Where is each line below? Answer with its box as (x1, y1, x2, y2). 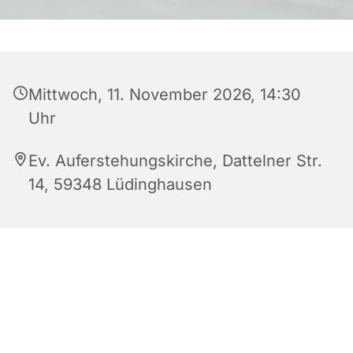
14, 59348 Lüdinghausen (28, 174, 212, 194)
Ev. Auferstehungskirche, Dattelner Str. (28, 150, 322, 170)
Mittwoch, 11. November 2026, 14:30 (28, 84, 301, 104)
